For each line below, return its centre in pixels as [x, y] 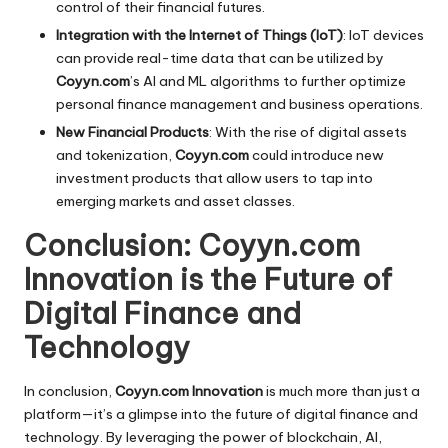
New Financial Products [132, 132]
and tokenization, [115, 155]
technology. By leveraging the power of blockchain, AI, [203, 436]
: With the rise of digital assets [308, 132]
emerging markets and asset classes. [175, 201]
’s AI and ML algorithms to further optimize [268, 81]
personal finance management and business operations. [239, 104]
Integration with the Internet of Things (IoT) [199, 35]
